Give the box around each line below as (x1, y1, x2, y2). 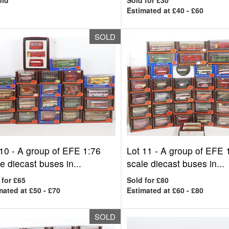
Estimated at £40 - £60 (127, 5, 204, 15)
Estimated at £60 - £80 (127, 185, 204, 195)
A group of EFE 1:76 (17, 144, 101, 157)
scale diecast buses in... (127, 157, 225, 170)
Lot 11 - (127, 144, 161, 157)
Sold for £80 (127, 175, 169, 185)
